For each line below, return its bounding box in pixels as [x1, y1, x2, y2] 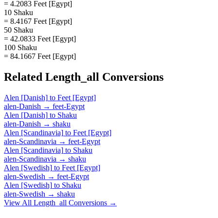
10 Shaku [4, 8, 33, 17]
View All [4, 198, 34, 207]
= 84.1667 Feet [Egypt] [4, 52, 76, 60]
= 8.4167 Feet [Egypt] [4, 17, 72, 25]
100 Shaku [4, 43, 37, 52]
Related [4, 70, 45, 83]
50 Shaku [4, 25, 33, 34]
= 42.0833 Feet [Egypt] [4, 34, 76, 43]
